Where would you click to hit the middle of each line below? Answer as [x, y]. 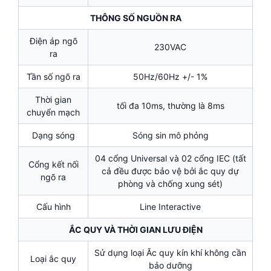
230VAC [170, 47]
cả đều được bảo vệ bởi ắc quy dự [170, 171]
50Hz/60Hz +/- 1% [170, 77]
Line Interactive [170, 207]
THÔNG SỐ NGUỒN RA [135, 18]
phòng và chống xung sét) [170, 184]
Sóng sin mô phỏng [170, 135]
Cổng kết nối [53, 165]
